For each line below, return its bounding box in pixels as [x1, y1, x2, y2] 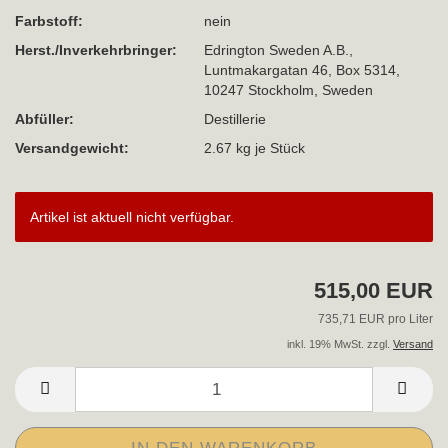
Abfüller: [15, 110, 74, 127]
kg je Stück [232, 139, 306, 156]
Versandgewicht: [15, 139, 129, 156]
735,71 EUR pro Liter [318, 312, 433, 327]
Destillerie [204, 110, 267, 127]
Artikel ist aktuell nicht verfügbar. [30, 209, 234, 226]
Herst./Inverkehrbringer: [15, 41, 177, 58]
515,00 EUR [314, 278, 433, 304]
